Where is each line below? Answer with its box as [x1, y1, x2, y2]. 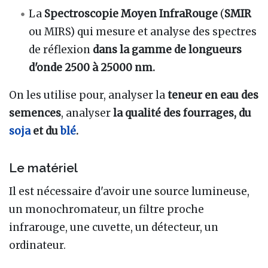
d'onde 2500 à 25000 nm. [29, 60, 156, 74]
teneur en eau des [167, 88, 258, 102]
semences [9, 106, 61, 120]
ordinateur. [9, 238, 66, 252]
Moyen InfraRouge [121, 7, 218, 20]
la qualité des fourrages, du [113, 106, 251, 120]
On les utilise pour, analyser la [9, 88, 167, 102]
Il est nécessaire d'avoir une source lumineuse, [9, 184, 249, 198]
